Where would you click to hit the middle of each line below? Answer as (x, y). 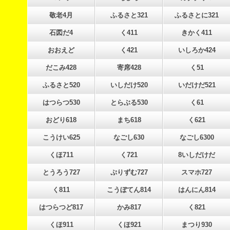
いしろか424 (197, 50)
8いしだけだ (197, 155)
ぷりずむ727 (129, 172)
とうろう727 (61, 172)
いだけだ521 (197, 85)
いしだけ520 (129, 85)
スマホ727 (197, 172)
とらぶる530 (129, 102)
